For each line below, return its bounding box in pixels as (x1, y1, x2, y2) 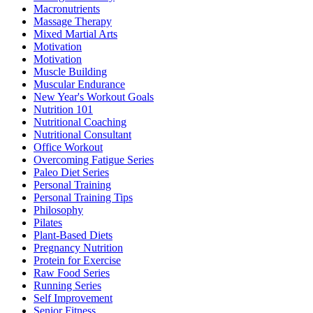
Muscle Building (34, 65, 107, 78)
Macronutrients (34, 2, 100, 15)
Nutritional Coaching (34, 115, 126, 128)
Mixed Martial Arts (34, 27, 117, 40)
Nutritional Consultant (34, 128, 131, 140)
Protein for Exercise (34, 254, 121, 266)
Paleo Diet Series (34, 166, 109, 178)
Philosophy (34, 203, 83, 216)
